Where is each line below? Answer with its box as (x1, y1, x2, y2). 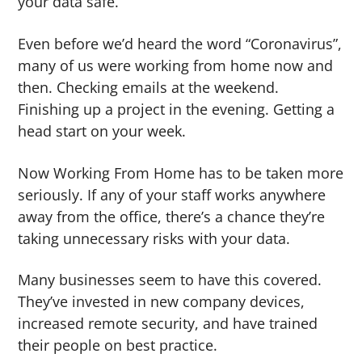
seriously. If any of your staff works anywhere (18, 184, 326, 204)
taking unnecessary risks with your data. (18, 228, 291, 248)
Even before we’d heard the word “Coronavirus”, (18, 33, 343, 53)
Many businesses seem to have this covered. (18, 270, 322, 290)
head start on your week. (18, 120, 187, 141)
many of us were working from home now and (18, 55, 334, 75)
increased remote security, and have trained (18, 314, 318, 334)
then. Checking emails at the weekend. (18, 77, 280, 97)
